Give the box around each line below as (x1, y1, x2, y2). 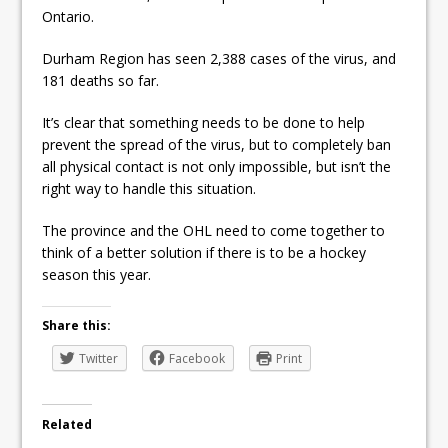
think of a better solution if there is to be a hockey (42, 242, 367, 262)
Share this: (42, 316, 112, 334)
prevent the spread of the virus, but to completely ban (42, 134, 392, 154)
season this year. (42, 264, 152, 284)
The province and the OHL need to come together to (42, 220, 386, 240)
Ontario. (42, 6, 95, 26)
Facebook (169, 349, 226, 367)
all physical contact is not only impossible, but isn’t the (42, 156, 392, 176)
